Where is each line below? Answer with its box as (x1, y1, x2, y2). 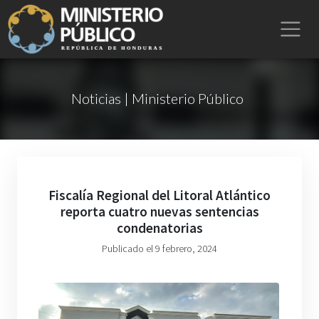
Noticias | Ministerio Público (70, 90, 244, 107)
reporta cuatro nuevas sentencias (60, 203, 259, 220)
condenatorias (116, 219, 203, 236)
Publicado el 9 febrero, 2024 (102, 242, 217, 255)
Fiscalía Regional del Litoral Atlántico (48, 187, 271, 204)
